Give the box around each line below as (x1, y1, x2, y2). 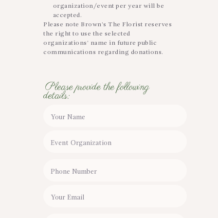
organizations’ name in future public (43, 40, 157, 47)
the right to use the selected (43, 31, 130, 37)
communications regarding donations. (43, 49, 163, 56)
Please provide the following (45, 80, 149, 94)
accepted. (53, 12, 82, 19)
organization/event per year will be (53, 3, 164, 10)
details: (43, 89, 70, 103)
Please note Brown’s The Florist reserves (43, 21, 172, 28)
